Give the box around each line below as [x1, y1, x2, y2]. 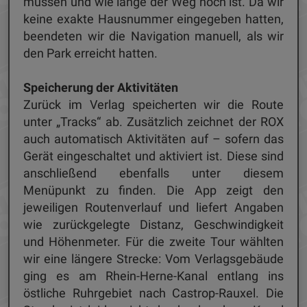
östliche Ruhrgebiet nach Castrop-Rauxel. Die [23, 286, 284, 301]
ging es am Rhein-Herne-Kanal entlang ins [23, 269, 284, 284]
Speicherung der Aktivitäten [23, 80, 178, 95]
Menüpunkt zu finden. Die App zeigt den [23, 183, 284, 198]
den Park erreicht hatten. [23, 46, 160, 61]
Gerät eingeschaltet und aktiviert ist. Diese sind [23, 149, 284, 164]
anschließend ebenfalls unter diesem [23, 166, 284, 181]
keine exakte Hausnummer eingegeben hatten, [23, 12, 284, 27]
